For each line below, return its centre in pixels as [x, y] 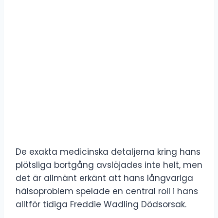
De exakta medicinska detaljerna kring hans [108, 152]
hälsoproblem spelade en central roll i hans [107, 191]
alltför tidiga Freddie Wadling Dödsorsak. [101, 204]
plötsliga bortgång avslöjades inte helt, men [109, 165]
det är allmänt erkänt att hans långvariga [104, 178]
